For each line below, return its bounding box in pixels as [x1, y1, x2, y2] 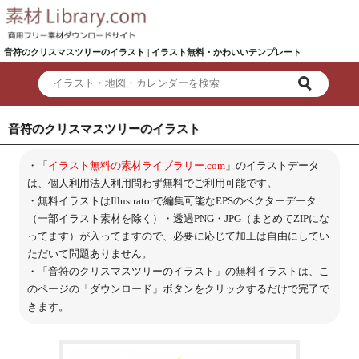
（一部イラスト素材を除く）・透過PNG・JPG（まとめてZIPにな [26, 212, 329, 224]
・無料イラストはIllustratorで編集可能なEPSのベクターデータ [26, 194, 317, 207]
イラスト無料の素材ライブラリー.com [47, 159, 225, 171]
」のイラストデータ [224, 159, 319, 171]
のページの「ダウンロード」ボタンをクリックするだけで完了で [26, 282, 329, 295]
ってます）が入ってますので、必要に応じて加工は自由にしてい [26, 229, 329, 242]
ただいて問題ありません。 [26, 247, 152, 260]
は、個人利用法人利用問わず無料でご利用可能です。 [26, 176, 277, 189]
